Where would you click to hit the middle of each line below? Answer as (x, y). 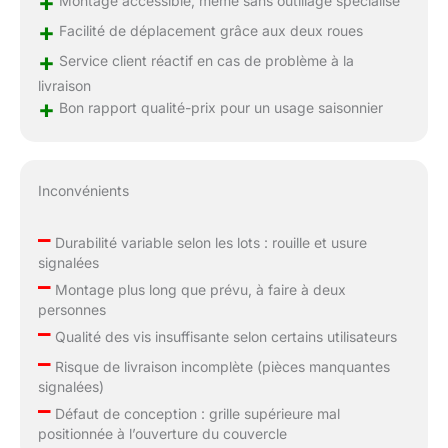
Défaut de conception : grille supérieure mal (195, 414)
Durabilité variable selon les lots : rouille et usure (208, 243)
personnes (71, 310)
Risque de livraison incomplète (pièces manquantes (220, 367)
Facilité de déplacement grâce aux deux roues (208, 31)
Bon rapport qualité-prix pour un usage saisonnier (218, 108)
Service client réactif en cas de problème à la (204, 61)
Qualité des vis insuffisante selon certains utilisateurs (223, 337)
